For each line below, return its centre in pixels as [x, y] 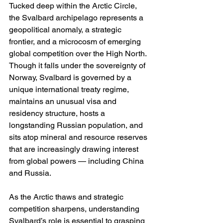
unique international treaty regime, [70, 90]
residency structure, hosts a [58, 113]
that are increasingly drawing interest [75, 149]
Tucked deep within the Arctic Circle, [74, 6]
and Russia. [30, 173]
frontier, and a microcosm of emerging [76, 42]
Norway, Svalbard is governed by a [71, 78]
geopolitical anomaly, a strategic [66, 30]
